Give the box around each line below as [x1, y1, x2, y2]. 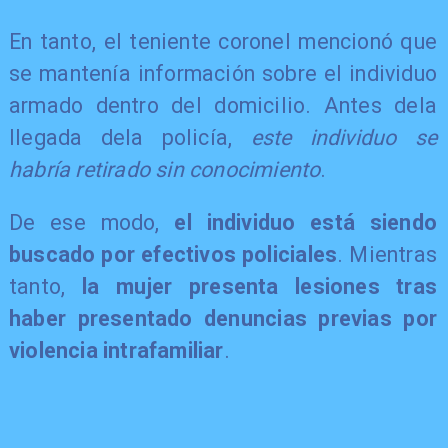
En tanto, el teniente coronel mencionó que [8, 28, 438, 54]
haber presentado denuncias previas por [8, 306, 438, 332]
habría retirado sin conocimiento [8, 156, 321, 182]
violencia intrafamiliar [8, 338, 224, 364]
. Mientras [337, 242, 438, 268]
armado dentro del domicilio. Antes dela [8, 92, 438, 118]
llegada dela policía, [8, 124, 251, 150]
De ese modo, [8, 210, 175, 236]
